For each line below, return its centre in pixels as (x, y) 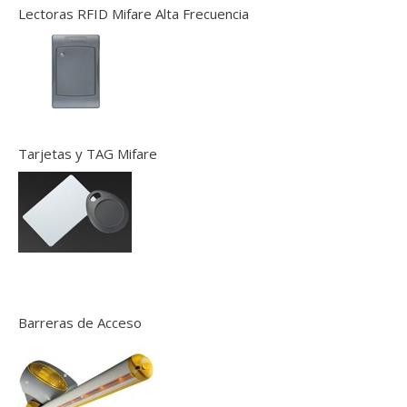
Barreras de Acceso (80, 323)
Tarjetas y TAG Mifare (88, 154)
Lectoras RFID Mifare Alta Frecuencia (134, 14)
